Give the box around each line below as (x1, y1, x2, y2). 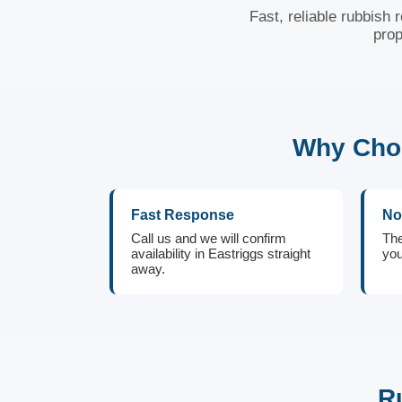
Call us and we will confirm (131, 231, 286, 246)
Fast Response (131, 207, 234, 223)
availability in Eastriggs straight (131, 246, 310, 261)
